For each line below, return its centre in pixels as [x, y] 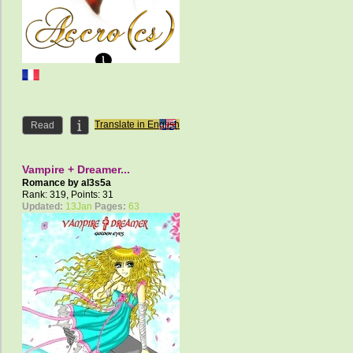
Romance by [52, 183]
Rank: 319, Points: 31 [68, 195]
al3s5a [96, 183]
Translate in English [137, 125]
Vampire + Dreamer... [76, 170]
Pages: [110, 207]
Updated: [43, 207]
